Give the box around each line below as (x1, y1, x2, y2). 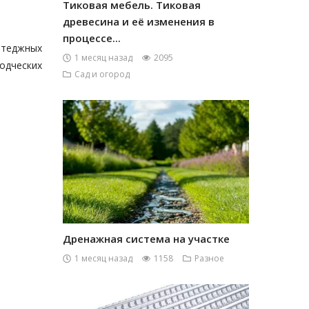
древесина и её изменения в (63, 14, 215, 28)
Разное (195, 252, 224, 264)
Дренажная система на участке (63, 232, 230, 246)
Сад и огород (74, 68, 130, 80)
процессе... (63, 31, 121, 45)
